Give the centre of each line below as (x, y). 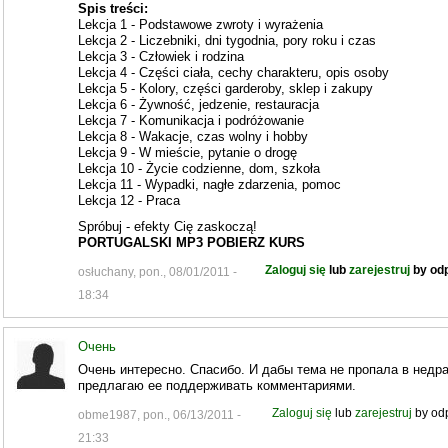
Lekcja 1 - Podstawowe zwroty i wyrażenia (200, 24)
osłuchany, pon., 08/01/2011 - (157, 271)
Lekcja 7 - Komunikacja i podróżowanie (190, 120)
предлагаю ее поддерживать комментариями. (216, 385)
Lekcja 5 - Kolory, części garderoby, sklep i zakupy (225, 88)
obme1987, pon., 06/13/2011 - (159, 414)
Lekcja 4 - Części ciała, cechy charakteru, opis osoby (233, 72)
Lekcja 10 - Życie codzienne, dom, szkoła (198, 168)
